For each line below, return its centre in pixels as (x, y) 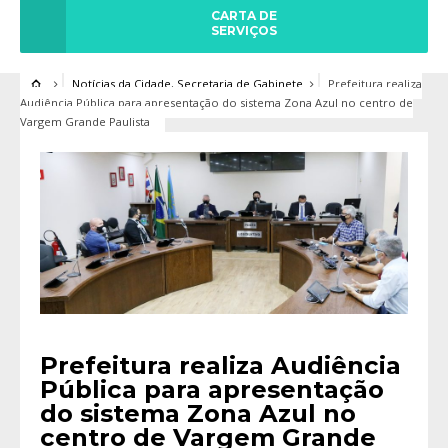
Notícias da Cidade (121, 83)
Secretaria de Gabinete (239, 83)
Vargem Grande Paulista (85, 121)
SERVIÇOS (244, 30)
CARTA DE (244, 15)
